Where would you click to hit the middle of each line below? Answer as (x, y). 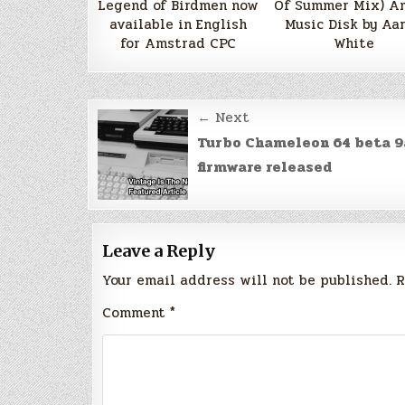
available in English (179, 24)
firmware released (264, 167)
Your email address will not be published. (247, 280)
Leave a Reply (159, 250)
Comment (136, 312)
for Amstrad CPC (179, 43)
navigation (166, 146)
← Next (223, 117)
